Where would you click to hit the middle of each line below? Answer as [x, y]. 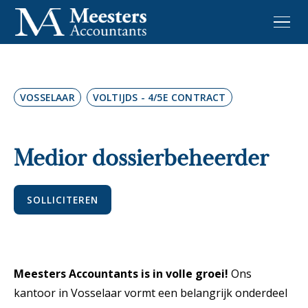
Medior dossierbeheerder [141, 158]
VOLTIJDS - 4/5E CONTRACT [159, 97]
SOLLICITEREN [63, 199]
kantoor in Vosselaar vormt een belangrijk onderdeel [151, 293]
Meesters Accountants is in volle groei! [121, 273]
